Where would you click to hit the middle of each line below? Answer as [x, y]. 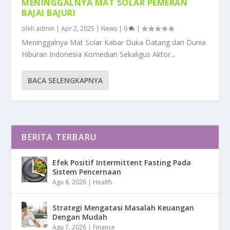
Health [103, 182]
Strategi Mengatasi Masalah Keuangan [123, 207]
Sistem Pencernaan [87, 171]
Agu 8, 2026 [70, 182]
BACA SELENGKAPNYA [65, 80]
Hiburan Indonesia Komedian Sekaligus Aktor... [99, 54]
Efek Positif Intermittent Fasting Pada [122, 162]
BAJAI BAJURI [49, 13]
